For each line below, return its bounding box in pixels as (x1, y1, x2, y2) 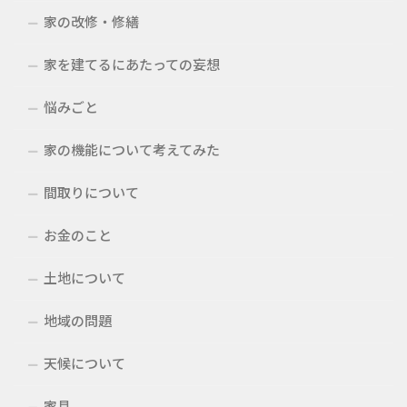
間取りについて (44, 183, 139, 203)
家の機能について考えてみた (44, 140, 220, 160)
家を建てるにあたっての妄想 (44, 55, 220, 74)
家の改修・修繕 (44, 12, 139, 32)
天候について (44, 353, 125, 373)
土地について (44, 268, 125, 288)
